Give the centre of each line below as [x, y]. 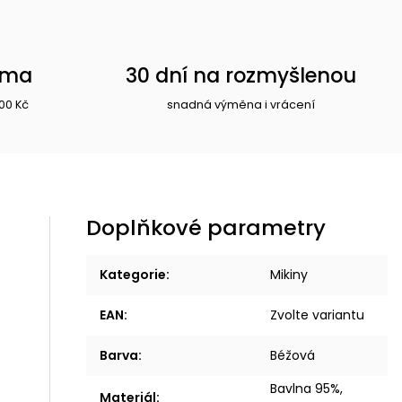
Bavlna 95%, [307, 388]
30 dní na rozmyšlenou [241, 75]
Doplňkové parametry [206, 227]
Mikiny [289, 274]
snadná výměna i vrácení [241, 104]
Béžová [293, 355]
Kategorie [133, 274]
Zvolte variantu [318, 315]
